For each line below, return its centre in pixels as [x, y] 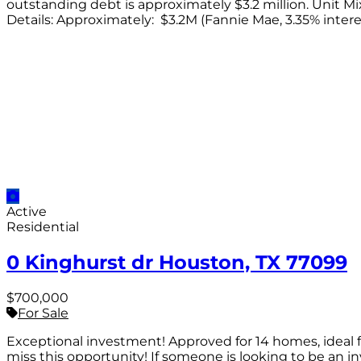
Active [27, 212]
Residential [43, 227]
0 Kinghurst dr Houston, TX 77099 [177, 263]
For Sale [43, 313]
